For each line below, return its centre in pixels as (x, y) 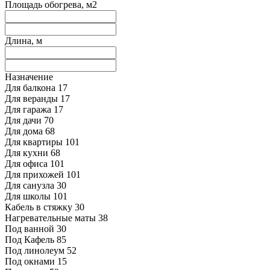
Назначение (29, 77)
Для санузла (30, 186)
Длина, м (24, 41)
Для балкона (30, 88)
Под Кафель (30, 240)
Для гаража (28, 110)
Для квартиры (34, 142)
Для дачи (23, 121)
